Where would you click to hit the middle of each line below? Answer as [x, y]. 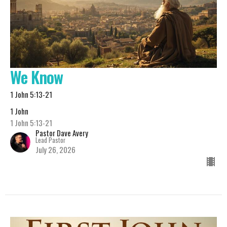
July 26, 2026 [55, 149]
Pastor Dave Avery [62, 133]
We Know [37, 77]
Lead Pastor [50, 140]
